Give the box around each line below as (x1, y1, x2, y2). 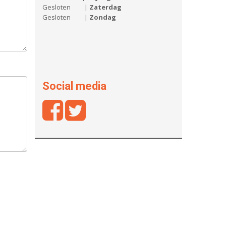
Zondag (89, 13, 116, 22)
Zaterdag (89, 3, 122, 12)
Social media (42, 80, 106, 92)
